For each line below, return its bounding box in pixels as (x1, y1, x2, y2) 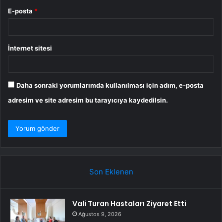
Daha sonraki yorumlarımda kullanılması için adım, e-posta (16, 81, 204, 90)
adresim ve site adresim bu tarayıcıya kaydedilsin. (8, 96, 168, 105)
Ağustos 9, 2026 (78, 211, 121, 218)
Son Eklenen (89, 167, 133, 177)
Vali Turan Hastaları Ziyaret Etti (72, 199, 186, 209)
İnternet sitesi (8, 44, 52, 53)
